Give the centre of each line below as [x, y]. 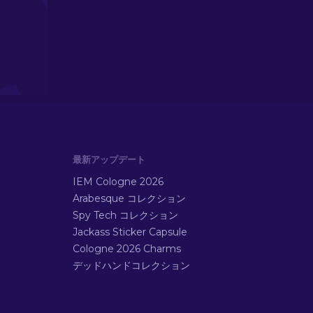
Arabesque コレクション [129, 198]
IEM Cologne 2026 [118, 182]
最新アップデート [109, 159]
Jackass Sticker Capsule [130, 232]
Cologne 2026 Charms [127, 249]
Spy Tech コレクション [125, 215]
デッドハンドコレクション [131, 265]
